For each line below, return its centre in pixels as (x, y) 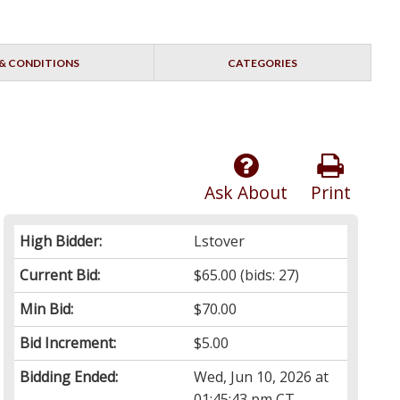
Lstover (220, 242)
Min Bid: (47, 309)
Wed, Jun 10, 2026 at (262, 377)
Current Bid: (60, 275)
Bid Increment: (68, 343)
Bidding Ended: (69, 377)
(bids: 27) (268, 275)
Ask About (246, 193)
